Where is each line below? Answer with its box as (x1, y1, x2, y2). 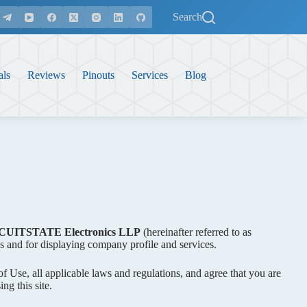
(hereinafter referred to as (140, 226, 251, 238)
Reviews (27, 69, 66, 81)
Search (172, 11, 202, 23)
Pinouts (82, 69, 115, 81)
